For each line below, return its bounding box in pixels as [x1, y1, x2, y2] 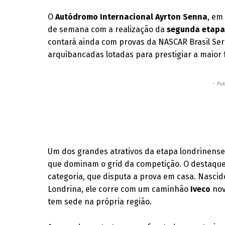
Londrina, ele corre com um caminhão [48, 184, 191, 194]
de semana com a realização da [48, 25, 167, 34]
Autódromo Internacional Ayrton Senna [55, 12, 208, 22]
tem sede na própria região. [48, 197, 152, 206]
